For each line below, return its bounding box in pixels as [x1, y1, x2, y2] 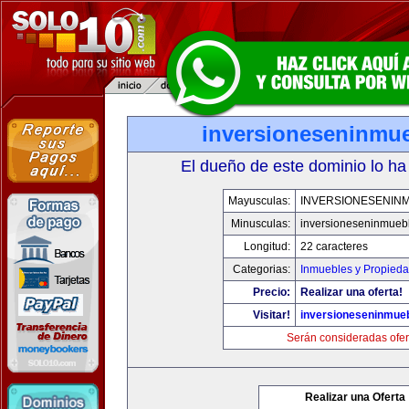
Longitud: [243, 240, 290, 253]
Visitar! [252, 309, 290, 321]
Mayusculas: [227, 194, 290, 207]
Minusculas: [230, 217, 290, 230]
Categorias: [232, 263, 290, 276]
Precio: [252, 286, 290, 299]
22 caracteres [299, 240, 368, 253]
